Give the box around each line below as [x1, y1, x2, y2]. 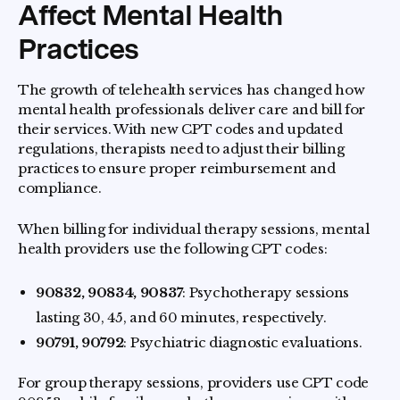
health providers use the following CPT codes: [18, 240, 328, 257]
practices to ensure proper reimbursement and [18, 160, 336, 177]
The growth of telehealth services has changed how [18, 81, 365, 98]
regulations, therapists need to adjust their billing [18, 140, 345, 157]
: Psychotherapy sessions [182, 284, 350, 301]
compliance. [18, 179, 102, 196]
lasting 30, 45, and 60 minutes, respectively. [36, 309, 327, 326]
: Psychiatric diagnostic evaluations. [123, 334, 362, 351]
